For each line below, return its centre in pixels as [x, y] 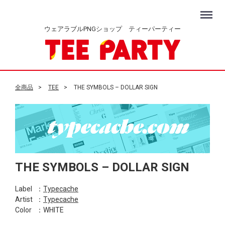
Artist [24, 200]
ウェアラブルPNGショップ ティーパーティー [113, 29]
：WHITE [50, 210]
